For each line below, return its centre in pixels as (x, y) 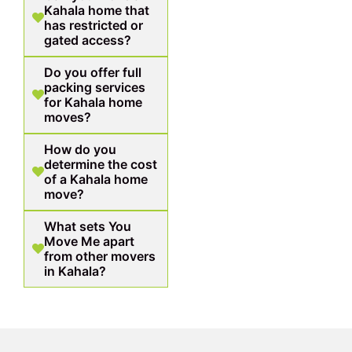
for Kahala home (93, 102)
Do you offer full (93, 72)
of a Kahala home (96, 179)
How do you (80, 149)
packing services (95, 87)
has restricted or (93, 25)
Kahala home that (97, 10)
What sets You (88, 226)
